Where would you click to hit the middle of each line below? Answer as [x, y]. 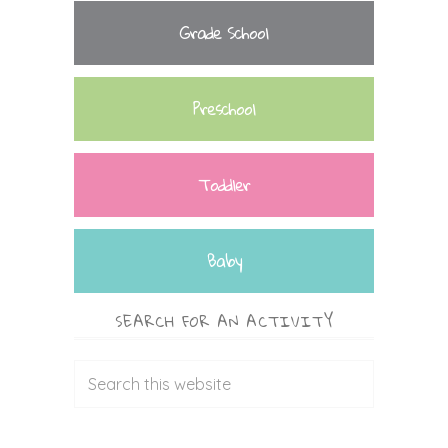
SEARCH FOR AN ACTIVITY [224, 321]
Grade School [224, 32]
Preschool [224, 108]
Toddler [224, 184]
